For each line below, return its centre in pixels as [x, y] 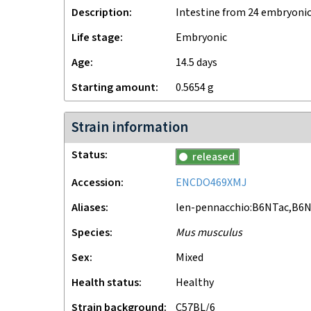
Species [91, 233]
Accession [96, 183]
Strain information [130, 127]
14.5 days [199, 63]
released [213, 157]
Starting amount [114, 88]
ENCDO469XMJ [211, 183]
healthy [199, 283]
